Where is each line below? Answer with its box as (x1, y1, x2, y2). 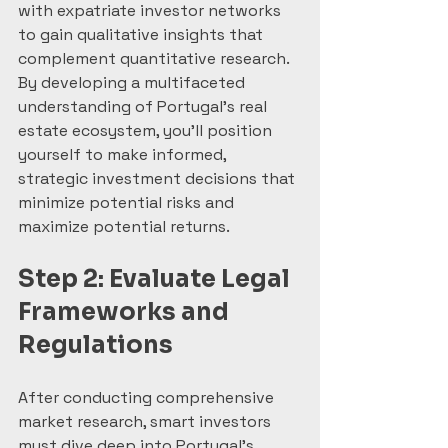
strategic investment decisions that (18, 168, 299, 189)
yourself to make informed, (18, 144, 230, 165)
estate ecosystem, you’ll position (18, 120, 276, 141)
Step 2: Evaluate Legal (18, 264, 295, 294)
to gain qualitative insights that (18, 24, 267, 45)
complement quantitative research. (18, 48, 293, 69)
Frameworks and (18, 297, 234, 327)
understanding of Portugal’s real (18, 96, 271, 117)
